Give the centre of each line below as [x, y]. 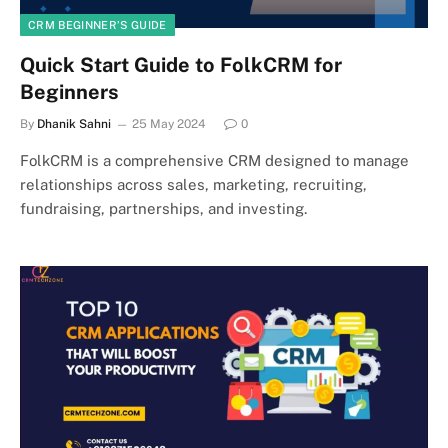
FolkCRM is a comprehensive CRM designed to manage [214, 160]
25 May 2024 [169, 124]
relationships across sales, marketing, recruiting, [193, 184]
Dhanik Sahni [74, 124]
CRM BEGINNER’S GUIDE [97, 25]
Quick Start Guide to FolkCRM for [181, 65]
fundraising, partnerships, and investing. [163, 208]
